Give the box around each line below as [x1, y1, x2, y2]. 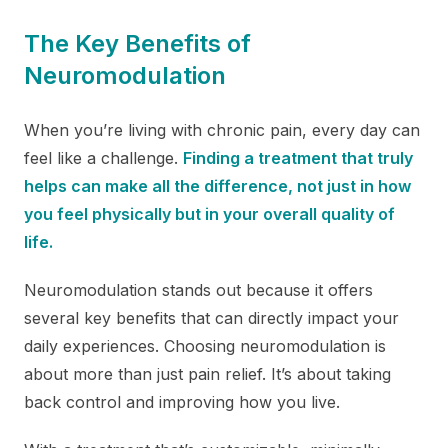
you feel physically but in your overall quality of [24, 203, 395, 224]
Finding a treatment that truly [183, 147, 413, 168]
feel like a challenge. [24, 147, 183, 168]
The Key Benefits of [24, 28, 251, 58]
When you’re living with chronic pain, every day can [24, 119, 420, 140]
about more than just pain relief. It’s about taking [24, 363, 391, 384]
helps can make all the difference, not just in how [24, 175, 411, 196]
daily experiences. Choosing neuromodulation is [24, 335, 386, 356]
